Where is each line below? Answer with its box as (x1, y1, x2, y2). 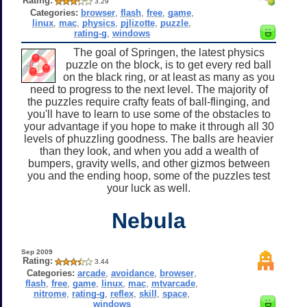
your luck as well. (107, 182, 191, 194)
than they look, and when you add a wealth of (39, 145, 258, 157)
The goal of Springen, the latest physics (73, 46, 265, 58)
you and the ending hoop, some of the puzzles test (27, 169, 270, 182)
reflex (110, 288, 134, 299)
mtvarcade (151, 278, 196, 288)
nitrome (34, 288, 67, 299)
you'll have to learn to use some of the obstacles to (27, 108, 271, 120)
